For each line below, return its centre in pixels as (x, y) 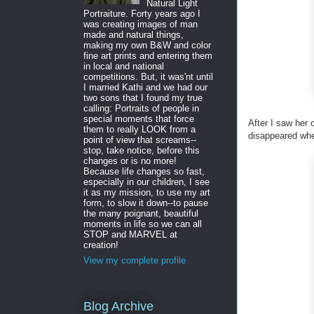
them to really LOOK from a (139, 130)
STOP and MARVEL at (130, 235)
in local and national (124, 67)
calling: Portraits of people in (141, 109)
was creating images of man (141, 25)
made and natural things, (134, 35)
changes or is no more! (130, 161)
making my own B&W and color (147, 46)
